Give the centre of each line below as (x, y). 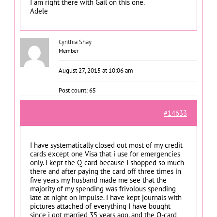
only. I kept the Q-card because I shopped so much (107, 163)
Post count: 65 (77, 90)
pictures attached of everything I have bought (100, 206)
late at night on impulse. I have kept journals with (106, 197)
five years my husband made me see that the (98, 180)
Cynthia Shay (75, 42)
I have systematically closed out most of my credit (106, 145)
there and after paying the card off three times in (106, 171)
